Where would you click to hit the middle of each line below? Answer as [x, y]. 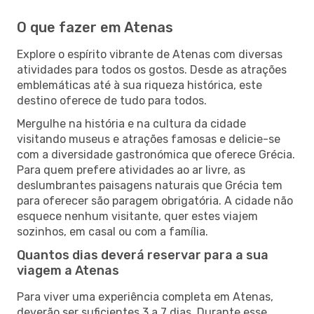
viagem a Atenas [68, 270]
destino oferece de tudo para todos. [112, 100]
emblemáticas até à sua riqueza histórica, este [139, 85]
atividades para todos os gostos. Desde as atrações [152, 69]
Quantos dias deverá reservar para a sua [143, 255]
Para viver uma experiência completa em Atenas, [145, 296]
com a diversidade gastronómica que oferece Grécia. [156, 154]
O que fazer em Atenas [95, 27]
